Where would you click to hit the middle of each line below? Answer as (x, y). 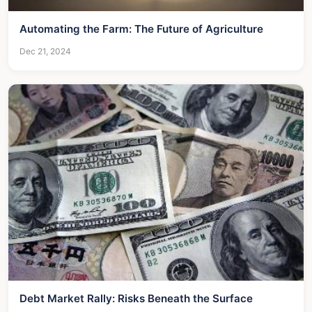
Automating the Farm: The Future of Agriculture (141, 29)
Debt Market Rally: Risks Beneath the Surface (136, 299)
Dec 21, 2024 (45, 51)
